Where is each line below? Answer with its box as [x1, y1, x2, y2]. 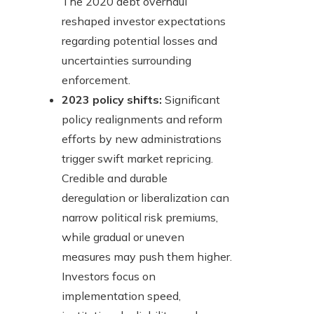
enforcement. [62, 73, 130, 88]
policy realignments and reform [62, 112, 222, 127]
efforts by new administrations [62, 132, 221, 146]
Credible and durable [62, 171, 168, 186]
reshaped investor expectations [62, 14, 226, 29]
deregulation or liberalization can [62, 191, 229, 205]
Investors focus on [62, 269, 156, 284]
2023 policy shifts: [62, 93, 162, 107]
